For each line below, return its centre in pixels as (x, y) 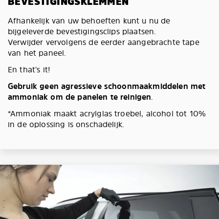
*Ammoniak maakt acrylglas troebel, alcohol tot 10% (107, 114)
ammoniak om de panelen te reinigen (80, 97)
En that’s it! (29, 70)
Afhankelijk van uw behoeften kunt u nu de (89, 21)
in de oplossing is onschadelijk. (66, 124)
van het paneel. (37, 53)
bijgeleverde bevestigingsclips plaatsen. (82, 32)
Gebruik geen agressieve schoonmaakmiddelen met (107, 86)
